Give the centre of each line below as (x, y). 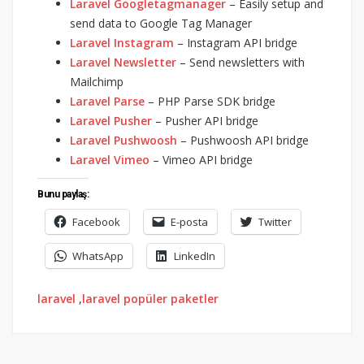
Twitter (275, 221)
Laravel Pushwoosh (123, 140)
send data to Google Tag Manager (161, 23)
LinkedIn (195, 256)
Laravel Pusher (111, 120)
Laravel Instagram (122, 42)
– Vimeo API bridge (201, 159)
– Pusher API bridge (205, 120)
